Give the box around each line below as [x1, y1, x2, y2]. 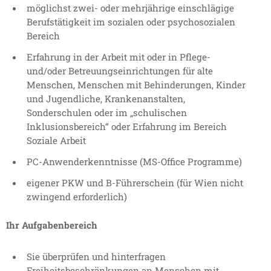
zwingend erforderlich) [27, 191, 127, 203]
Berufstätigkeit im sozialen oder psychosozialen [27, 16, 235, 28]
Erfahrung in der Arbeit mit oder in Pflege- [27, 51, 211, 64]
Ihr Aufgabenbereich [6, 219, 97, 232]
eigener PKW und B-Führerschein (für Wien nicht [27, 177, 243, 189]
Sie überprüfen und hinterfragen [27, 250, 166, 263]
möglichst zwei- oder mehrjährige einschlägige [27, 2, 234, 15]
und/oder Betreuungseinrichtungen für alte [27, 65, 213, 77]
